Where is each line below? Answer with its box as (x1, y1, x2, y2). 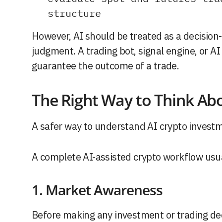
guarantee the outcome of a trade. (32, 59, 179, 73)
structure (48, 6, 101, 20)
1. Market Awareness (32, 180, 163, 200)
